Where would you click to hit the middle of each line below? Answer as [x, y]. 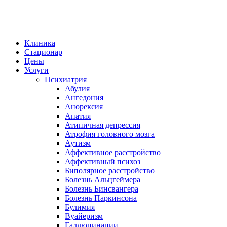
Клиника [40, 43]
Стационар [43, 52]
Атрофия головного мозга [110, 134]
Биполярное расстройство [110, 171]
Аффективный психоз [103, 161]
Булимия [80, 207]
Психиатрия [66, 79]
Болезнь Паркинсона [101, 198]
